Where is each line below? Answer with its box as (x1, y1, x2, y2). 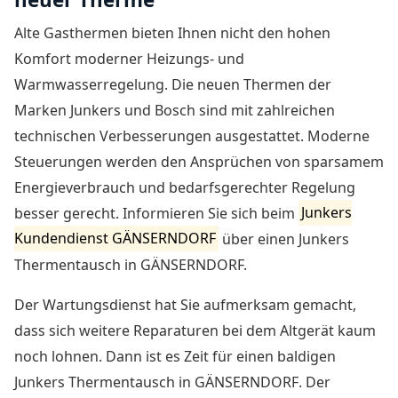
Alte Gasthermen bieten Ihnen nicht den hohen (14, 22, 330, 43)
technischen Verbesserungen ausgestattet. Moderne (14, 125, 370, 146)
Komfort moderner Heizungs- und (14, 48, 244, 68)
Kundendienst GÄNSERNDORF (14, 228, 216, 249)
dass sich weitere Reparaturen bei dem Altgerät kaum (14, 320, 376, 340)
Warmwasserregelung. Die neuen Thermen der (14, 74, 331, 94)
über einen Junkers (219, 228, 350, 249)
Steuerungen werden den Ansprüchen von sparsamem (14, 151, 384, 171)
